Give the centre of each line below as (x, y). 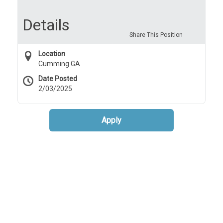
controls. (53, 6)
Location (52, 54)
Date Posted (58, 79)
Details (46, 25)
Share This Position (156, 35)
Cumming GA (59, 64)
